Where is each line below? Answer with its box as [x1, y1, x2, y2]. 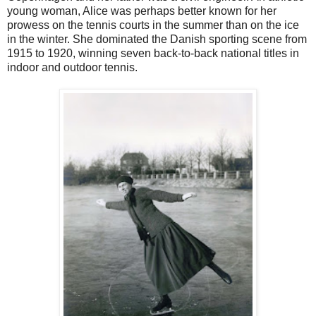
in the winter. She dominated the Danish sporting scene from [7, 32, 307, 45]
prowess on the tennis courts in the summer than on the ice [7, 18, 299, 31]
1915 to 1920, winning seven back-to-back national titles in [7, 47, 299, 59]
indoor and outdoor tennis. [7, 61, 138, 73]
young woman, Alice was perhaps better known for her [7, 4, 276, 17]
